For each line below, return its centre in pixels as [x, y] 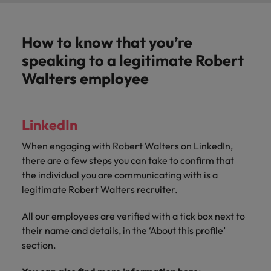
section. [41, 245]
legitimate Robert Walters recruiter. [101, 189]
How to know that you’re [107, 42]
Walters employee [85, 79]
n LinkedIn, [210, 146]
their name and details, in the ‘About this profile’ [124, 230]
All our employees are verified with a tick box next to [133, 216]
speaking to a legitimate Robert [133, 60]
